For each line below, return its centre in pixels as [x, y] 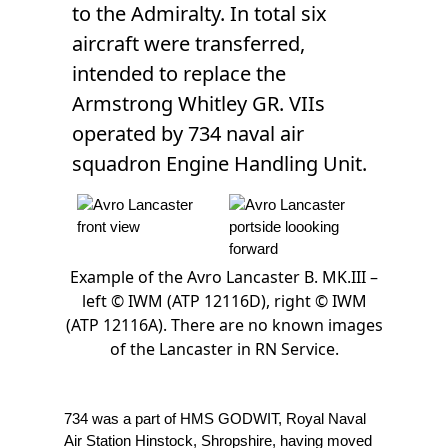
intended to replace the [179, 73]
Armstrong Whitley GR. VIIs [198, 103]
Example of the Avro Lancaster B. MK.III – [224, 276]
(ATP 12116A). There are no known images [224, 324]
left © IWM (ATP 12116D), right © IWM [224, 300]
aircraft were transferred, [188, 43]
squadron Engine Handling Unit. [219, 163]
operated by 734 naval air [188, 133]
